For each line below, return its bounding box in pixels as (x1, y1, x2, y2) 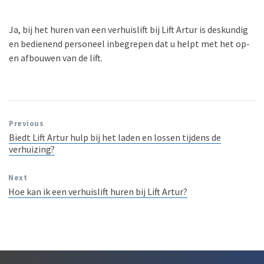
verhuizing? (9, 143, 55, 155)
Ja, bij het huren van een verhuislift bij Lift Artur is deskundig (9, 24, 248, 35)
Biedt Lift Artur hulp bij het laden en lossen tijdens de (9, 131, 221, 143)
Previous (9, 118, 44, 128)
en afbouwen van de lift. (9, 52, 103, 64)
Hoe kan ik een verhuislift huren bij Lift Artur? (8, 186, 187, 197)
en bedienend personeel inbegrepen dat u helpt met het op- (9, 38, 250, 49)
